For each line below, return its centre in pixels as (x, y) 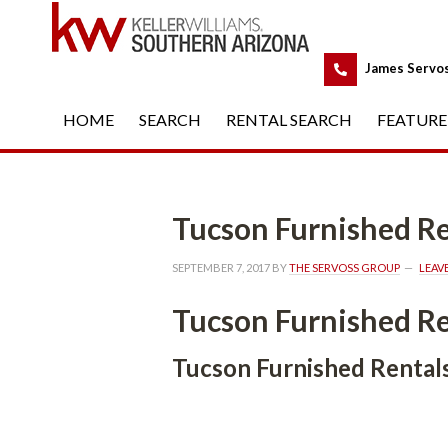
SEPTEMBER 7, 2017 (221, 267)
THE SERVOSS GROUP (344, 267)
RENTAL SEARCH (289, 119)
